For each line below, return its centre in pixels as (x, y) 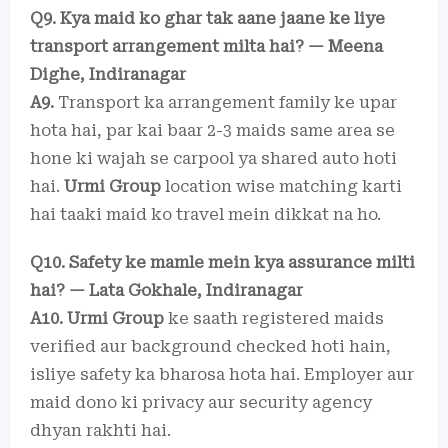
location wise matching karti (281, 186)
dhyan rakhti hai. (100, 430)
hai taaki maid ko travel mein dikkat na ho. (205, 214)
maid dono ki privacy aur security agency (201, 402)
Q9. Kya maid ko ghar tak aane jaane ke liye (207, 18)
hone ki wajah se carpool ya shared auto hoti (213, 158)
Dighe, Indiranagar (108, 74)
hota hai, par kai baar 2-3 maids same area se (212, 130)
